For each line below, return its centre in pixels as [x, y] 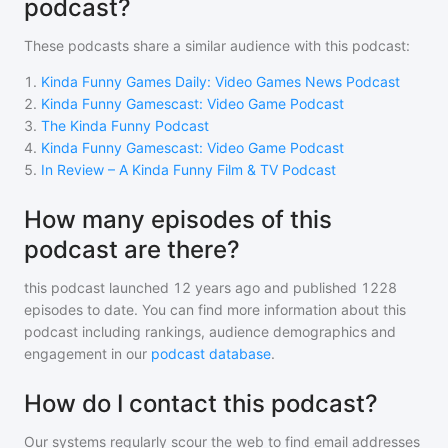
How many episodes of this [178, 219]
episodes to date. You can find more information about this [215, 309]
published [323, 287]
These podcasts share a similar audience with [174, 45]
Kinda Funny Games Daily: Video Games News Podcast [220, 81]
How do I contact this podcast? [201, 403]
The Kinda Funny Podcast [125, 125]
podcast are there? [132, 249]
